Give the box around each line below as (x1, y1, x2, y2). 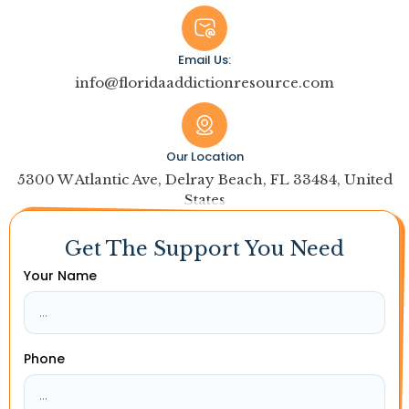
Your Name (24, 267, 97, 285)
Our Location (165, 148, 244, 165)
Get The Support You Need (65, 236, 344, 261)
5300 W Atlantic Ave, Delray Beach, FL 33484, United (16, 171, 393, 188)
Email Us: (178, 51, 231, 68)
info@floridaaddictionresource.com (75, 74, 334, 91)
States (184, 191, 225, 208)
